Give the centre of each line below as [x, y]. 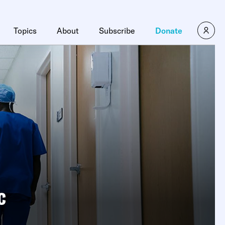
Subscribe [117, 31]
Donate [169, 31]
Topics [25, 31]
